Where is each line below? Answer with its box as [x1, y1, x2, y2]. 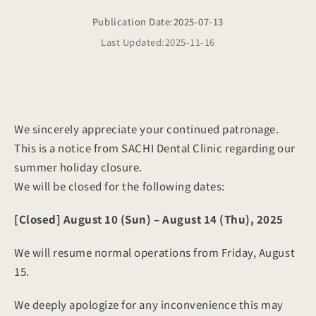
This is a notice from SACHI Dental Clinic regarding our [13, 140, 296, 155]
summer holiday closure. [13, 159, 142, 174]
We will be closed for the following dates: [13, 178, 225, 193]
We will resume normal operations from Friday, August [13, 245, 296, 260]
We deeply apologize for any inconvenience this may [13, 297, 284, 312]
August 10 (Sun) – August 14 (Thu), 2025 [63, 212, 284, 226]
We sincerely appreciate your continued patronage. [13, 121, 279, 136]
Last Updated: [101, 35, 165, 49]
